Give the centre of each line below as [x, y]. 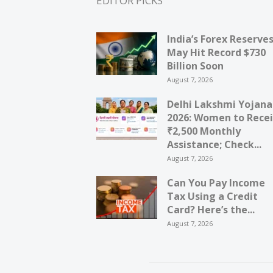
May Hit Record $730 [216, 53]
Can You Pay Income [216, 183]
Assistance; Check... [214, 145]
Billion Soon [195, 66]
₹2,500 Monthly [204, 131]
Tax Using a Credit [212, 197]
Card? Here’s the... [211, 210]
